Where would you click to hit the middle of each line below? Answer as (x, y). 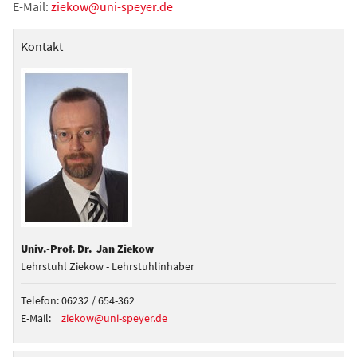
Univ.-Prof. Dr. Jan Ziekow (87, 249)
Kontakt (42, 46)
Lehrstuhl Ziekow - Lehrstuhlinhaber (108, 266)
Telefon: (40, 300)
